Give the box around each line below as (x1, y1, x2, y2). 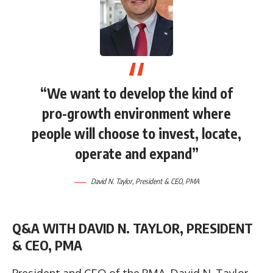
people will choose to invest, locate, (32, 124, 241, 142)
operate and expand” (74, 144, 199, 162)
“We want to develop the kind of (40, 84, 233, 102)
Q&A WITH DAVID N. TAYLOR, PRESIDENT (12, 219, 253, 237)
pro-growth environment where (42, 104, 231, 122)
